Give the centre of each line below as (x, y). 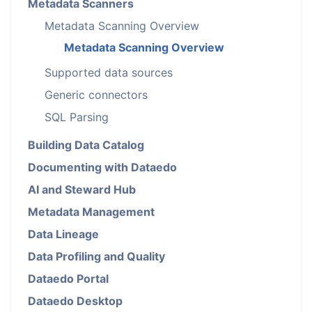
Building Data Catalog (86, 145)
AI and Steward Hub (82, 189)
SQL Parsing (77, 117)
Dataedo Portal (68, 279)
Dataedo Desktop (75, 301)
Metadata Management (91, 212)
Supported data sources (109, 72)
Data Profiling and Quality (96, 256)
